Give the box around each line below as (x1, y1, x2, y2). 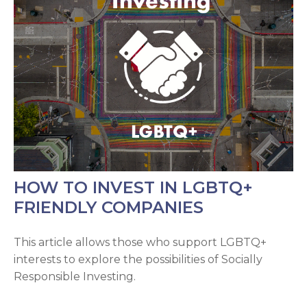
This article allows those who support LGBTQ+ (14, 235, 267, 249)
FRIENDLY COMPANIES (14, 197, 204, 217)
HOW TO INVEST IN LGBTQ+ (14, 177, 253, 197)
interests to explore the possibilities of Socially (14, 252, 262, 266)
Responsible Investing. (14, 269, 136, 283)
